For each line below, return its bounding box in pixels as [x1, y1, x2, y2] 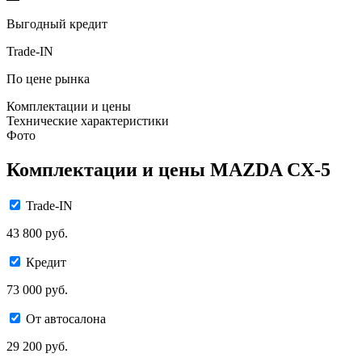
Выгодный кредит [6, 16, 107, 31]
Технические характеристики [6, 113, 169, 128]
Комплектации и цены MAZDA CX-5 [6, 158, 330, 180]
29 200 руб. [6, 339, 68, 353]
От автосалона [26, 311, 106, 326]
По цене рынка [6, 71, 90, 86]
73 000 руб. [6, 282, 68, 297]
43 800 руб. [6, 225, 68, 240]
